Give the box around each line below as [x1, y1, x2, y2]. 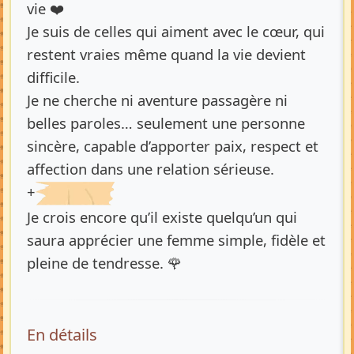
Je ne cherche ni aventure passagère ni [27, 89, 288, 110]
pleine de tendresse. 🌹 [27, 253, 182, 273]
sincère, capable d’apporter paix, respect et [27, 135, 318, 156]
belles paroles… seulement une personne [27, 112, 305, 133]
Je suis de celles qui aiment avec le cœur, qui [27, 21, 325, 41]
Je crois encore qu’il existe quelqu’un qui [27, 207, 297, 227]
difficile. [27, 66, 80, 87]
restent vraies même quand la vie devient [27, 43, 306, 64]
